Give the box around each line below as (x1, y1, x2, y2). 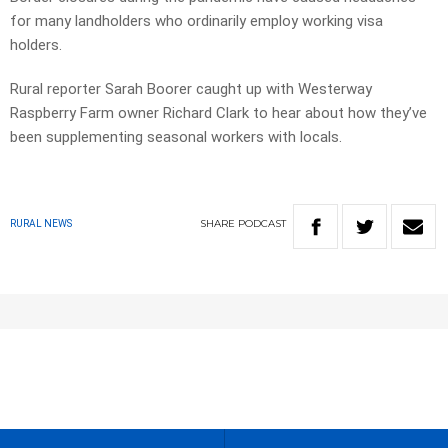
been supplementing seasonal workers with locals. (10, 128, 342, 147)
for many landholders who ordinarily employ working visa (10, 12, 383, 31)
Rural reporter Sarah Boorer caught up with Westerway (10, 80, 372, 99)
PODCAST (238, 217, 286, 231)
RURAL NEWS (10, 218, 72, 230)
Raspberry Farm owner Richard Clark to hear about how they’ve (10, 104, 427, 123)
